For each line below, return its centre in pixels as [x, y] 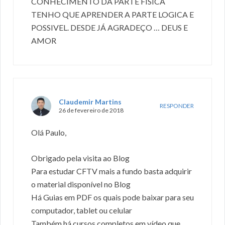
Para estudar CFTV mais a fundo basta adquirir [111, 171]
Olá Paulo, [49, 133]
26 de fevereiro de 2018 [91, 110]
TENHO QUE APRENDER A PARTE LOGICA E [113, 15]
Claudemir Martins [90, 102]
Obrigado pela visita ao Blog [80, 158]
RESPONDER [177, 106]
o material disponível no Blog [81, 184]
